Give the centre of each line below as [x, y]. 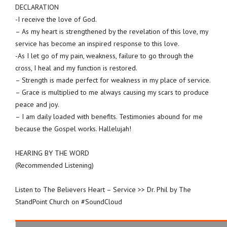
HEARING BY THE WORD [52, 153]
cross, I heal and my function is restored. [76, 68]
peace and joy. [37, 104]
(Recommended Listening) [54, 165]
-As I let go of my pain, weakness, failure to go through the [104, 55]
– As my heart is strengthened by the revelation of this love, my [112, 31]
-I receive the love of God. [56, 19]
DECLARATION [37, 7]
